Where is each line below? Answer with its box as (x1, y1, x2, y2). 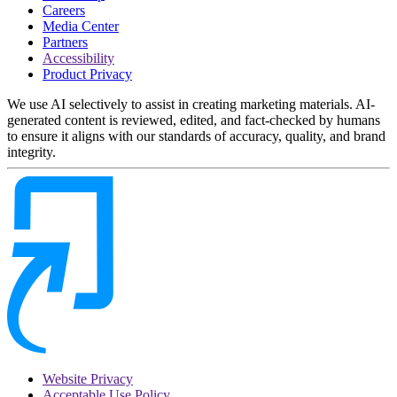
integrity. (7, 144, 56, 160)
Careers (43, 3, 85, 19)
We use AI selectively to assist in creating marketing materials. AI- (7, 97, 375, 113)
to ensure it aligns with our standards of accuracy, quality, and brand (7, 128, 385, 144)
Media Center (43, 19, 119, 35)
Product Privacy (43, 66, 132, 82)
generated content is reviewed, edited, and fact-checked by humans (7, 113, 380, 128)
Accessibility (43, 51, 114, 66)
